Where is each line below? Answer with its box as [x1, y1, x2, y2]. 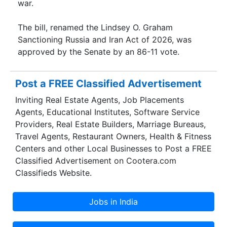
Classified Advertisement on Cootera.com [15, 156, 176, 166]
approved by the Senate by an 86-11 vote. [18, 46, 179, 57]
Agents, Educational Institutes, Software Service [15, 107, 200, 118]
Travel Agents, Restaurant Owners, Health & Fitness [15, 131, 211, 142]
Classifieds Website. [15, 168, 92, 178]
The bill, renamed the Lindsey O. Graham [18, 22, 173, 32]
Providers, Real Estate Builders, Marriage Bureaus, [15, 119, 206, 130]
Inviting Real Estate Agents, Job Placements [15, 95, 184, 105]
